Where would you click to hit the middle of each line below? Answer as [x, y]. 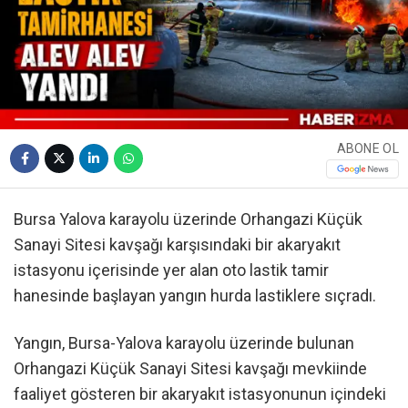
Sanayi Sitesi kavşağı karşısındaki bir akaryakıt [177, 245]
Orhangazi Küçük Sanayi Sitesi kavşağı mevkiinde [190, 368]
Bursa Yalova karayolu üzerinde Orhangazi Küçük [188, 219]
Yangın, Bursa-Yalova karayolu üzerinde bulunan [184, 342]
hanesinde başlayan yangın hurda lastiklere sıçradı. [195, 296]
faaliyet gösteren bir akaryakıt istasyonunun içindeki [200, 393]
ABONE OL [367, 149]
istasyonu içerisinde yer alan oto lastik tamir [171, 270]
